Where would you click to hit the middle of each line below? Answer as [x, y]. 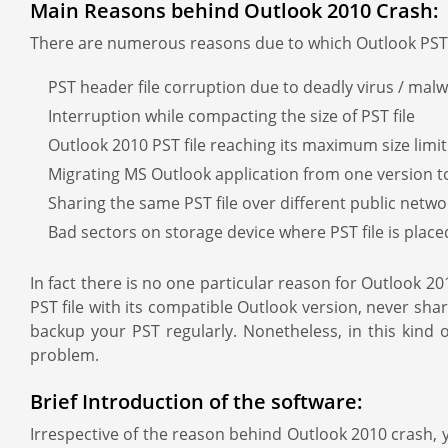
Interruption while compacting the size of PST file [231, 116]
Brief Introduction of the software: [196, 401]
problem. [64, 355]
